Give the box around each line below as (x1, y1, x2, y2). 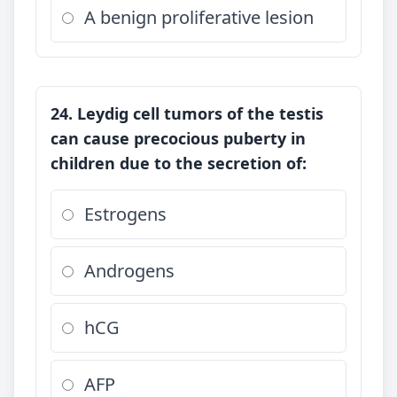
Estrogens (84, 202, 167, 226)
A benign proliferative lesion (84, 5, 314, 29)
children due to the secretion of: (51, 152, 307, 174)
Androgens (84, 259, 175, 283)
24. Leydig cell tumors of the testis (51, 103, 323, 124)
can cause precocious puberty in (51, 128, 306, 149)
